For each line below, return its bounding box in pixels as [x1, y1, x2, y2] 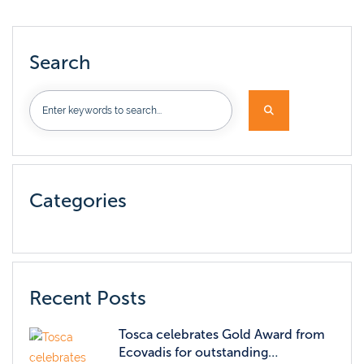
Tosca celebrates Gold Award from [119, 327, 325, 342]
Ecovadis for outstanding [119, 345, 268, 360]
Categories [29, 190, 127, 212]
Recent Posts [29, 288, 146, 310]
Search [29, 52, 90, 74]
